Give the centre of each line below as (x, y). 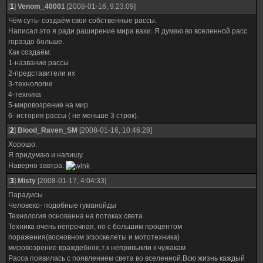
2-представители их (42, 73)
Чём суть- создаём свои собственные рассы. (82, 21)
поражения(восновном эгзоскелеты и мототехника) (94, 237)
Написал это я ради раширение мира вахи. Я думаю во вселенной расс (128, 31)
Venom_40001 (41, 6)
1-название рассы (38, 63)
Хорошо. (23, 144)
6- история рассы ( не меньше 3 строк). (73, 116)
